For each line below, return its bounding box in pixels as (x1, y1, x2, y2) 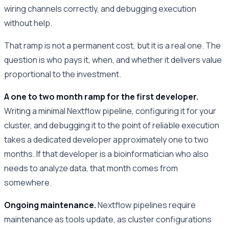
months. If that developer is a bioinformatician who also (4, 148, 209, 159)
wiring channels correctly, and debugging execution (4, 3, 196, 14)
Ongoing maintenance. (4, 199, 96, 211)
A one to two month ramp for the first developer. (4, 90, 198, 102)
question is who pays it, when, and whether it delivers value (4, 54, 222, 65)
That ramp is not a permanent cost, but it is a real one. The (4, 39, 221, 51)
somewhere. (4, 176, 52, 188)
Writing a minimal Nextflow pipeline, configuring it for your (4, 105, 216, 117)
